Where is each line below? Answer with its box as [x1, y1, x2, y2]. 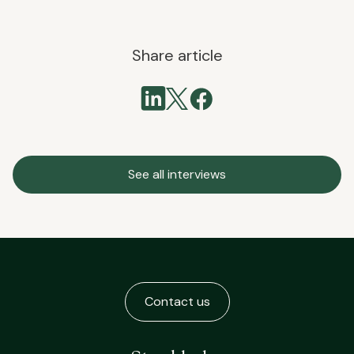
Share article [131, 44, 223, 66]
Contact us [144, 292, 210, 310]
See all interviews [128, 165, 226, 183]
